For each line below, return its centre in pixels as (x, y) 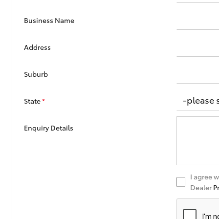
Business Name (49, 20)
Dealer (201, 187)
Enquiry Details (49, 128)
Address (37, 47)
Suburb (36, 74)
